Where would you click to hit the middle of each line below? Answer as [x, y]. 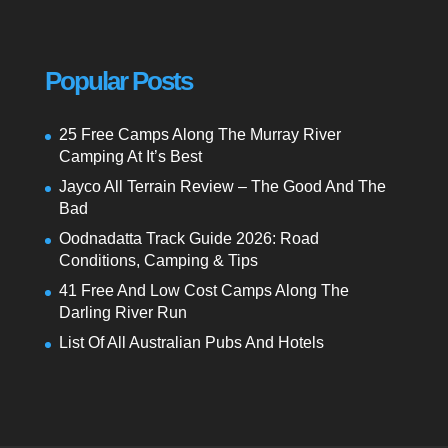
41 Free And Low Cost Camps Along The [203, 290]
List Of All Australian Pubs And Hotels [191, 342]
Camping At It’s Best [130, 156]
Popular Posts [118, 80]
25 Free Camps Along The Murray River [199, 134]
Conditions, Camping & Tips [158, 260]
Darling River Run [122, 312]
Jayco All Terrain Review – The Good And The [222, 186]
